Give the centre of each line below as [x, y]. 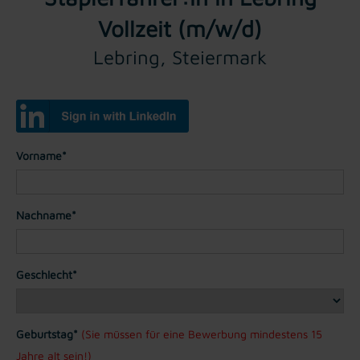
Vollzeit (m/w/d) [180, 28]
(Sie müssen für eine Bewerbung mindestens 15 [202, 333]
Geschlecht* [47, 274]
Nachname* [46, 215]
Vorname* [41, 155]
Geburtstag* [47, 333]
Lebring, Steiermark [180, 57]
